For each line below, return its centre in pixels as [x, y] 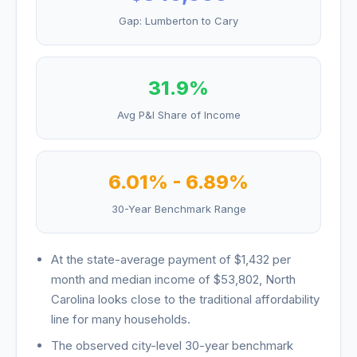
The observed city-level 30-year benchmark [173, 345]
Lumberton [172, 21]
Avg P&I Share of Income [178, 115]
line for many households [120, 319]
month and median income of [133, 279]
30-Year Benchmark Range [178, 209]
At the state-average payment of [143, 259]
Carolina [73, 299]
